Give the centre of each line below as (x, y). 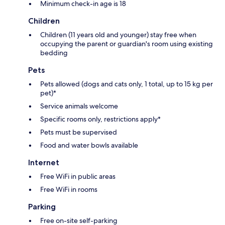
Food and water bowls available (89, 145)
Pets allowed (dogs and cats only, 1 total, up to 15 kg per (127, 84)
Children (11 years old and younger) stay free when (118, 35)
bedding (54, 53)
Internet (44, 163)
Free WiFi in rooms (69, 190)
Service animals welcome (79, 106)
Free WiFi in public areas (78, 177)
